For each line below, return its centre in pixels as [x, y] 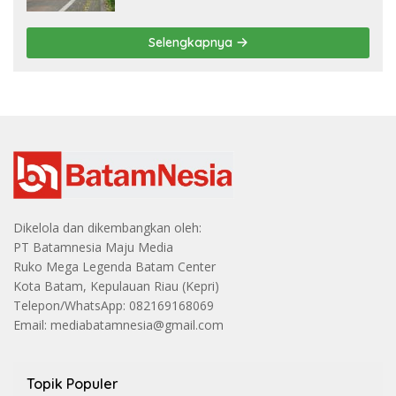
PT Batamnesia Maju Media [93, 247]
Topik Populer [72, 383]
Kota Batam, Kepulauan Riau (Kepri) [116, 286]
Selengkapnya [192, 43]
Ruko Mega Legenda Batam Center [114, 266]
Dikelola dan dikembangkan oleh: [107, 227]
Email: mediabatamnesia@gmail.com [118, 324]
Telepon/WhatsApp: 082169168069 [114, 305]
